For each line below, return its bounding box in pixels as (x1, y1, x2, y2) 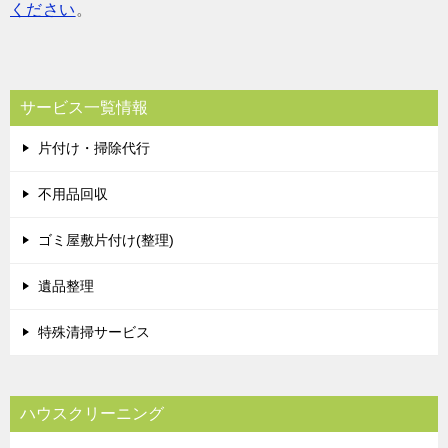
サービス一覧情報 (20, 98, 148, 116)
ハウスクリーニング (20, 404, 164, 422)
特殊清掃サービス (38, 323, 150, 340)
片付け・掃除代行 (38, 139, 150, 156)
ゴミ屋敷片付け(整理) (38, 231, 174, 248)
